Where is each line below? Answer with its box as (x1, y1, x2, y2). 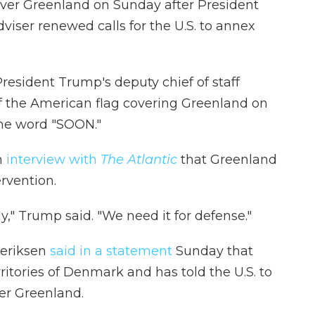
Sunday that (172, 243, 253, 259)
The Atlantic (101, 152, 177, 167)
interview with (6, 152, 101, 167)
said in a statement (46, 243, 172, 259)
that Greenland (177, 152, 277, 167)
